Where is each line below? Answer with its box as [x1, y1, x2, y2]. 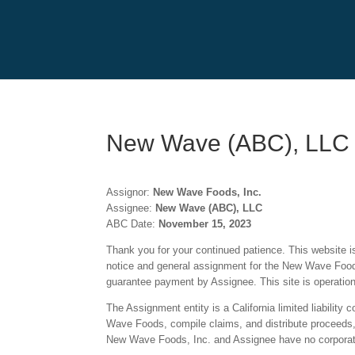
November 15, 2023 [158, 218, 252, 230]
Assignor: [106, 186, 154, 198]
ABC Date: [106, 218, 159, 230]
